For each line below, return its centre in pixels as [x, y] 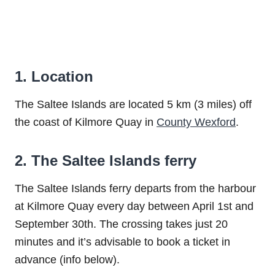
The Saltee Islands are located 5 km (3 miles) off [133, 104]
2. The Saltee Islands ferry [106, 160]
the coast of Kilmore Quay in [86, 122]
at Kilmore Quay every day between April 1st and [134, 206]
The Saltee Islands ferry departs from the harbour [135, 188]
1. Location [54, 76]
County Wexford [196, 122]
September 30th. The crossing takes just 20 [121, 224]
